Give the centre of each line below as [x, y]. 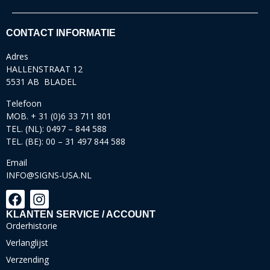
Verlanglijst [27, 242]
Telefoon [24, 103]
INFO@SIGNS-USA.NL [49, 175]
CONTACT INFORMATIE [61, 33]
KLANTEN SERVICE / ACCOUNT [81, 214]
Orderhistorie [32, 225]
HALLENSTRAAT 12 [44, 69]
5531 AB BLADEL [41, 82]
